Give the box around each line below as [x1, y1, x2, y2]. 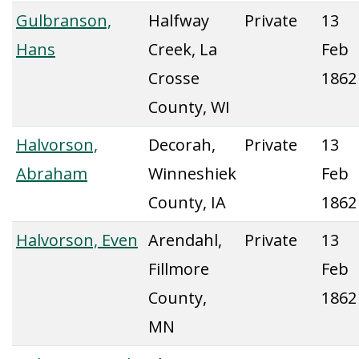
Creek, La [148, 38, 217, 60]
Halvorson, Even [16, 229, 138, 251]
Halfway [148, 10, 209, 31]
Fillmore [148, 258, 209, 280]
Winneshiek [148, 163, 236, 184]
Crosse [148, 67, 200, 89]
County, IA [148, 192, 226, 213]
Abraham [16, 163, 87, 184]
